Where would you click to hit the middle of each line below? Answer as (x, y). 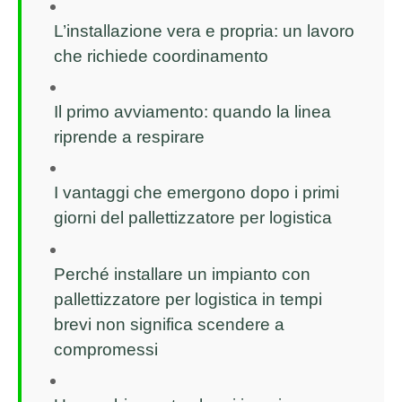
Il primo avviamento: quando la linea (192, 111)
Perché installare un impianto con (182, 274)
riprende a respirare (129, 136)
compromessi (106, 349)
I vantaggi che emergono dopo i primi (197, 193)
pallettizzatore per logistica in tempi (188, 299)
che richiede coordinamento (161, 56)
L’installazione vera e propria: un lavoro (204, 31)
